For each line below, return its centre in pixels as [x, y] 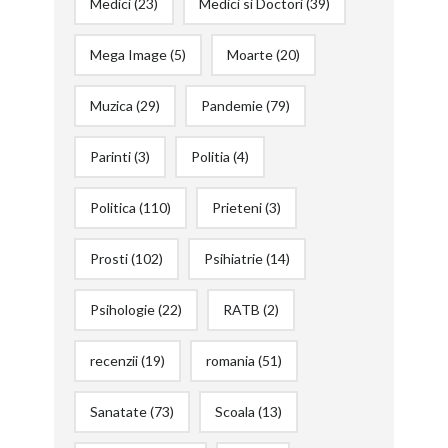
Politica [112, 207]
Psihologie [122, 309]
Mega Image [128, 54]
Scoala [234, 411]
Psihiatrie [233, 258]
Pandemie [231, 105]
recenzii [113, 360]
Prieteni [236, 207]
